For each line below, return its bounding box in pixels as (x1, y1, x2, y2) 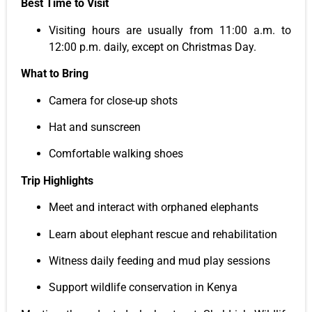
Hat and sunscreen (49, 120, 141, 134)
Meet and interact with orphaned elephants (49, 201, 258, 214)
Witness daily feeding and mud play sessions (49, 253, 270, 267)
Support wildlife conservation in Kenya (49, 281, 237, 295)
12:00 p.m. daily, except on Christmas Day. (49, 40, 256, 54)
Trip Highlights (21, 173, 93, 187)
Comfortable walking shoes (49, 147, 183, 161)
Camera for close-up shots (49, 93, 178, 107)
